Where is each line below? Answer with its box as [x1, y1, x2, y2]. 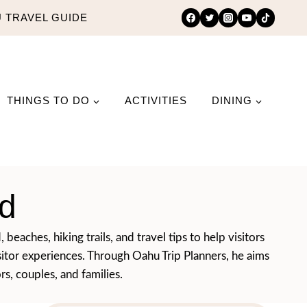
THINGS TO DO [7, 95, 90, 106]
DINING [212, 95, 252, 106]
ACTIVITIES [125, 95, 187, 106]
